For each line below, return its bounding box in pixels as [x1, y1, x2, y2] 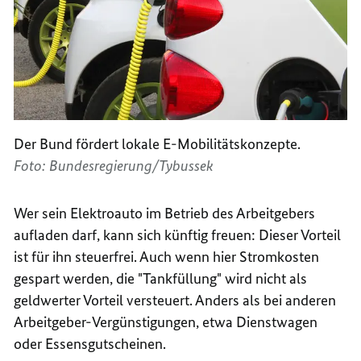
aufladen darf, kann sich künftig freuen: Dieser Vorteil [14, 226, 342, 245]
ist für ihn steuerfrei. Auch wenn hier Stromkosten [14, 247, 320, 267]
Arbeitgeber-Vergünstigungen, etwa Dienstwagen [14, 313, 318, 332]
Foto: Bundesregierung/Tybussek [14, 156, 214, 176]
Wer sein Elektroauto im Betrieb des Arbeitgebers [14, 204, 316, 223]
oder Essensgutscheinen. [14, 334, 167, 354]
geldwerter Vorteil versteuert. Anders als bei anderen [14, 291, 337, 310]
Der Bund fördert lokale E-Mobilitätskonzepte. [14, 135, 301, 154]
